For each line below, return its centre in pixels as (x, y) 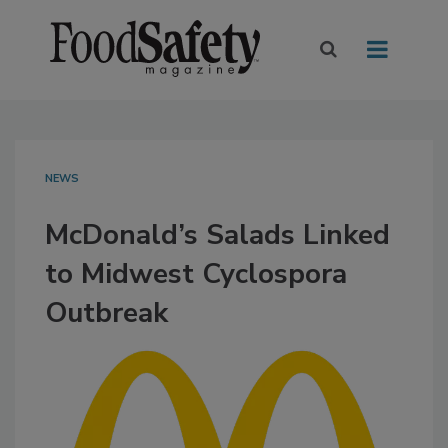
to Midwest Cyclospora (196, 274)
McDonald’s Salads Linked (217, 235)
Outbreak (106, 313)
